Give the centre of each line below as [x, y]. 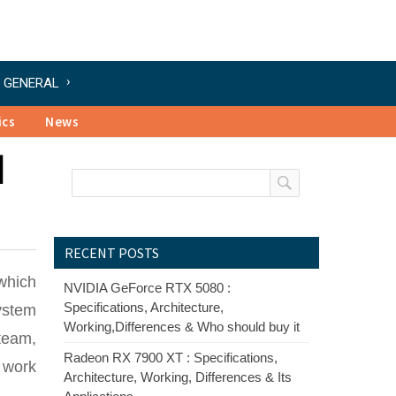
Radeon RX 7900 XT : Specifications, [171, 358]
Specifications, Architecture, [144, 307]
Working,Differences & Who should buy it [182, 327]
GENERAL [31, 83]
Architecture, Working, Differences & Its [178, 377]
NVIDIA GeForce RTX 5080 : [147, 288]
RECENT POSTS [112, 253]
